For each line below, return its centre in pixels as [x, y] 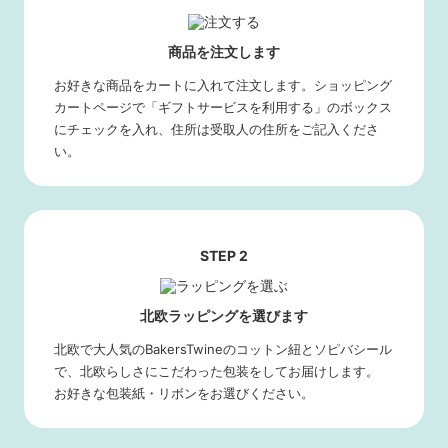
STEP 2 [224, 256]
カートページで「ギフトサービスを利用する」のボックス [223, 107]
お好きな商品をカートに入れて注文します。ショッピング [223, 85]
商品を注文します [224, 52]
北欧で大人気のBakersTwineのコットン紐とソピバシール [223, 349]
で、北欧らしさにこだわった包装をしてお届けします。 [216, 371]
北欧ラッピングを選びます [224, 316]
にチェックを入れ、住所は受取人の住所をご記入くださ [216, 129]
